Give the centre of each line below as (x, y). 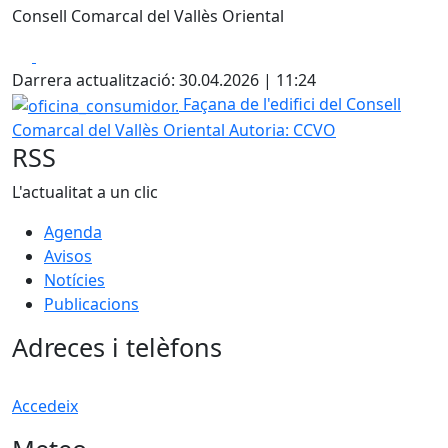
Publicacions (91, 303)
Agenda (73, 231)
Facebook (71, 55)
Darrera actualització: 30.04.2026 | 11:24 (164, 80)
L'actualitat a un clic (85, 191)
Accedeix (45, 405)
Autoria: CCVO (282, 129)
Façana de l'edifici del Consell (292, 104)
